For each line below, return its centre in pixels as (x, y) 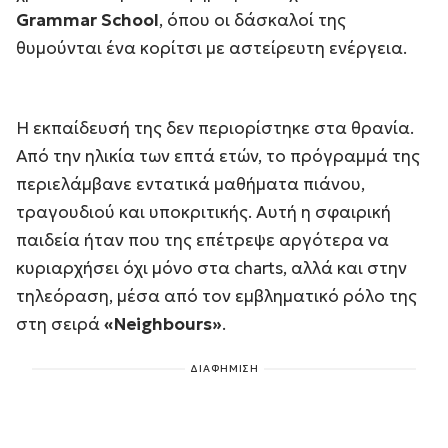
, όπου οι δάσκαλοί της (252, 20)
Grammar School (87, 20)
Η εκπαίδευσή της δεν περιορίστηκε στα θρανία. (215, 128)
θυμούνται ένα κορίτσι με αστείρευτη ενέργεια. (211, 48)
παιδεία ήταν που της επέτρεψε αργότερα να (202, 240)
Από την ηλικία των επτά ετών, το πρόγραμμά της (218, 156)
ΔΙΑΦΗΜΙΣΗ (224, 369)
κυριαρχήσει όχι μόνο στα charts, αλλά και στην (211, 268)
